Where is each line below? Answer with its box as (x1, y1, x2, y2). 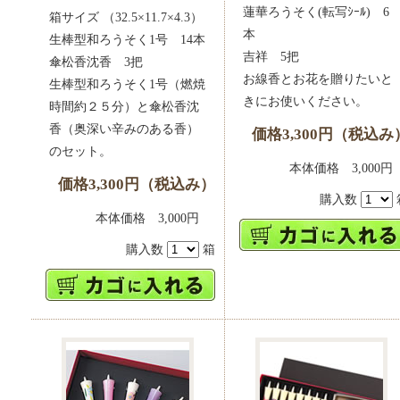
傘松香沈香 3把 (49, 54, 143, 69)
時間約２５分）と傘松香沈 (49, 99, 199, 113)
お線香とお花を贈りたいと (243, 71, 393, 86)
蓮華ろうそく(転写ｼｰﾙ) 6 (243, 4, 389, 19)
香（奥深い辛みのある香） (49, 121, 199, 136)
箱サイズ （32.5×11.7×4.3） (49, 10, 203, 24)
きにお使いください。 (243, 94, 368, 108)
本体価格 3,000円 (96, 211, 224, 225)
